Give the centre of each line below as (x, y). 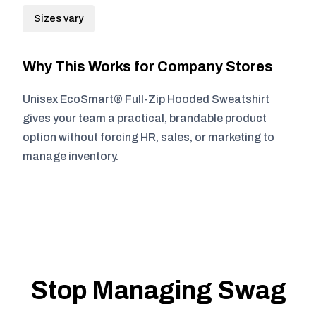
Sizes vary (59, 18)
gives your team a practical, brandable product (145, 118)
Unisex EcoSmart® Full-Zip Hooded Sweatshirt (146, 99)
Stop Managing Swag (158, 291)
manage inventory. (71, 156)
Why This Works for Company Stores (148, 66)
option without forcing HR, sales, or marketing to (148, 137)
